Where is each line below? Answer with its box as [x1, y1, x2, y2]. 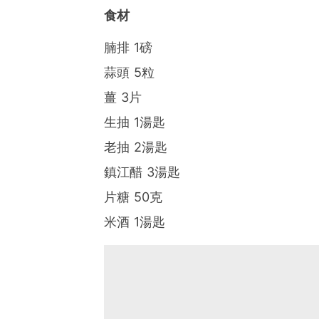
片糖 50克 [103, 189, 162, 204]
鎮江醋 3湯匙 [103, 164, 180, 179]
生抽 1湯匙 [103, 114, 165, 130]
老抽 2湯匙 [103, 139, 167, 155]
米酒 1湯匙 [103, 214, 165, 229]
